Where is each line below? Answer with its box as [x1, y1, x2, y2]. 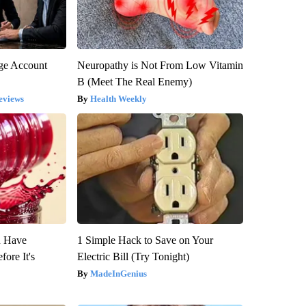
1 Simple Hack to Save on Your [76, 234, 213, 246]
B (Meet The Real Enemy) [76, 75, 192, 87]
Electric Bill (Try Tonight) [76, 250, 189, 262]
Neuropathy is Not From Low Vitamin [76, 59, 243, 71]
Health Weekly [89, 93, 147, 104]
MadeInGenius [89, 268, 147, 279]
